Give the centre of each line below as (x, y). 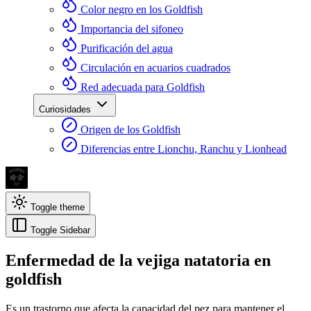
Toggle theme (58, 207)
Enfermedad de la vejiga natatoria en (138, 260)
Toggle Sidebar (60, 230)
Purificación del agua (127, 48)
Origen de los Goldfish (131, 129)
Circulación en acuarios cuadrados (155, 68)
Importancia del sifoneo (132, 29)
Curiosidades (66, 109)
